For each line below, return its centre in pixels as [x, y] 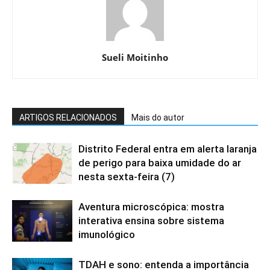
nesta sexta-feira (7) [127, 176]
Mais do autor [158, 117]
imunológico [107, 234]
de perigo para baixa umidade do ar [160, 162]
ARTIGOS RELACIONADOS [68, 117]
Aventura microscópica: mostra [151, 206]
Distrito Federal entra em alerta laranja [168, 149]
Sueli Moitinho [135, 57]
